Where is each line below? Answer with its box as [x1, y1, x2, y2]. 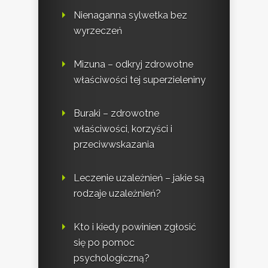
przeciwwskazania [74, 138, 154, 150]
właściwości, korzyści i [74, 123, 172, 135]
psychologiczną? [74, 252, 150, 264]
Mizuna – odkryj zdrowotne [74, 58, 193, 70]
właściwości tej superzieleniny [74, 74, 206, 86]
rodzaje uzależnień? [74, 187, 161, 199]
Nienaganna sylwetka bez [74, 9, 187, 21]
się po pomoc [74, 236, 135, 248]
